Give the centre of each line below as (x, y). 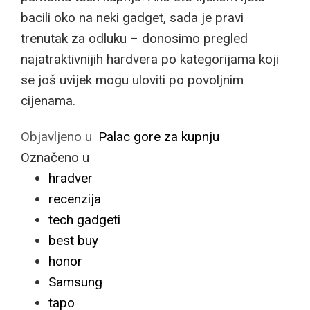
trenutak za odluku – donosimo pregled (134, 38)
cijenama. (48, 101)
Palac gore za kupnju (159, 137)
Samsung (75, 282)
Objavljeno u (56, 137)
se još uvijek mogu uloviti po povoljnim (132, 80)
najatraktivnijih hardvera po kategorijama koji (150, 59)
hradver (71, 178)
